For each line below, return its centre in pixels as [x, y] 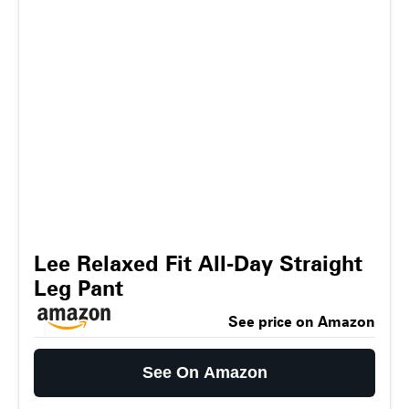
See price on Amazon [302, 322]
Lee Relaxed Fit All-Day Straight [198, 263]
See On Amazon [204, 372]
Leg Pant [79, 288]
